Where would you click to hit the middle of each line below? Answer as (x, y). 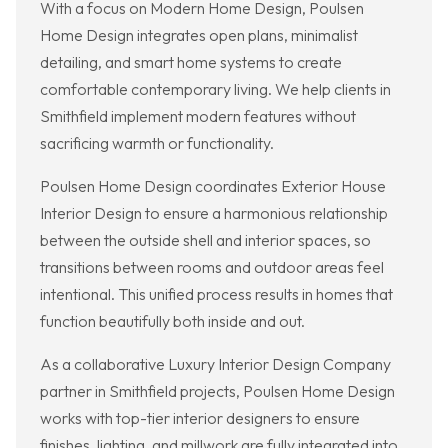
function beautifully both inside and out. (172, 321)
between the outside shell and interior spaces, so (205, 240)
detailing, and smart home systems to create (191, 62)
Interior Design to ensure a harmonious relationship (214, 213)
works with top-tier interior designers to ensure (200, 418)
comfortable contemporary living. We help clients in (215, 89)
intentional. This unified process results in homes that (216, 294)
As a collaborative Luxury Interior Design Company (215, 364)
